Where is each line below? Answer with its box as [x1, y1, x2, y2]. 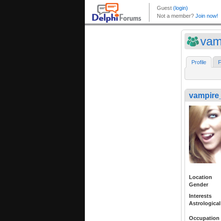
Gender [189, 181, 208, 187]
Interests [189, 192, 212, 199]
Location [189, 174, 212, 180]
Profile [191, 59, 206, 66]
